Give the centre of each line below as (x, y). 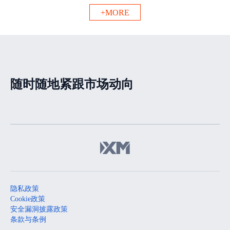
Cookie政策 (28, 199)
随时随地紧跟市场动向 (72, 84)
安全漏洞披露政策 (39, 209)
